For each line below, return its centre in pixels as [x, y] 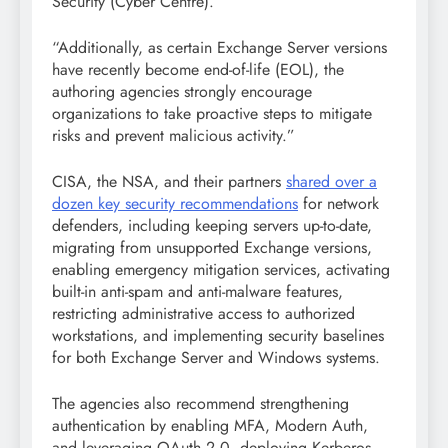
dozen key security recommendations [175, 203]
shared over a [331, 181]
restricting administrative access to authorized [203, 313]
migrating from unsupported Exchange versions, [212, 247]
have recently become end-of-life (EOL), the [198, 69]
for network [338, 203]
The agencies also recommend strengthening [200, 403]
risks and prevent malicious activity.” [173, 135]
